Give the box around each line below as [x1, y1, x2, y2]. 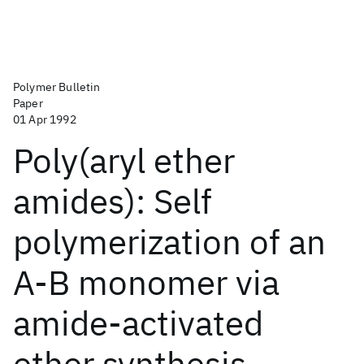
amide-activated [13, 301, 263, 345]
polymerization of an [13, 219, 326, 264]
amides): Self [13, 179, 212, 223]
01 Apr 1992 [13, 112, 76, 127]
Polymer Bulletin [13, 80, 101, 94]
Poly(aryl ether [13, 138, 235, 183]
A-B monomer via [13, 260, 279, 305]
